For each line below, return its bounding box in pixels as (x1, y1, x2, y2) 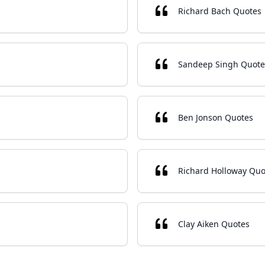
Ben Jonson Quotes (178, 112, 253, 123)
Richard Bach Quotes (178, 5, 261, 17)
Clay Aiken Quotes (178, 218, 250, 230)
